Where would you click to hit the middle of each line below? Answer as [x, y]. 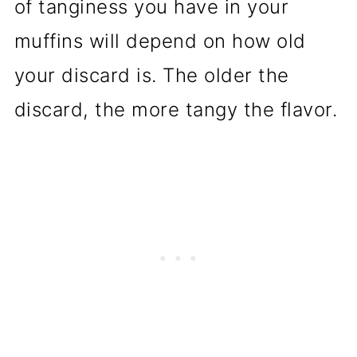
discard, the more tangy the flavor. [176, 109]
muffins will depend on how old [160, 41]
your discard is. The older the [151, 75]
